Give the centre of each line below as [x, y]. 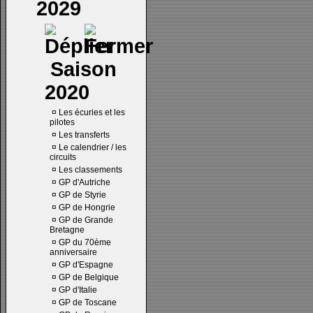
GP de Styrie [82, 195]
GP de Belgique [89, 277]
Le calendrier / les [93, 147]
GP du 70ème [85, 242]
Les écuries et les [92, 112]
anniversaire [73, 252]
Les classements [90, 170]
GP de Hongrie [87, 208]
